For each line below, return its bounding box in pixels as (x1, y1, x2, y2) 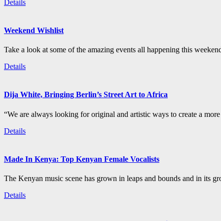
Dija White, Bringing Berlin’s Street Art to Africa (4, 90, 168, 99)
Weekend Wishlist (4, 26, 64, 35)
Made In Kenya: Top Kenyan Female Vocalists (4, 154, 159, 163)
